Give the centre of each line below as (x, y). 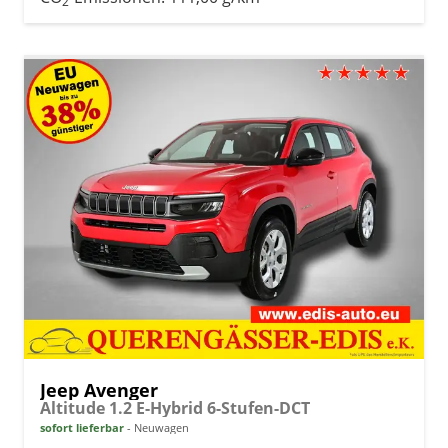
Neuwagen (160, 427)
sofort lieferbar (82, 427)
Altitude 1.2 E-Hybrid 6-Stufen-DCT (175, 407)
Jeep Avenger (99, 389)
